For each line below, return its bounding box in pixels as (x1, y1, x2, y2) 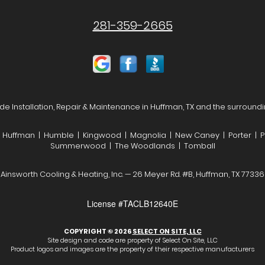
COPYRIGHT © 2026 (63, 227, 132, 237)
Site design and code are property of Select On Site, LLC (47, 235, 218, 245)
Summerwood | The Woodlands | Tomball (50, 140, 215, 152)
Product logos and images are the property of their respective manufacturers (11, 244, 254, 254)
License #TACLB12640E (87, 198, 178, 210)
